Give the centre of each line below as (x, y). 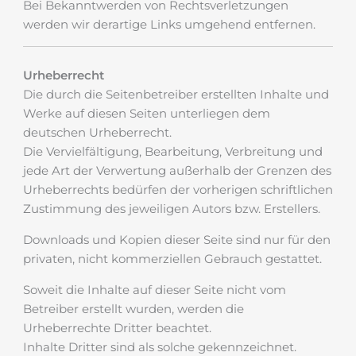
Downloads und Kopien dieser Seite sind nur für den (177, 240)
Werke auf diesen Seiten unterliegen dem (147, 113)
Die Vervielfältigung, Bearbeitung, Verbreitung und (173, 151)
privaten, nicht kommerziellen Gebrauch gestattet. (172, 259)
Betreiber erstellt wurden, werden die (133, 309)
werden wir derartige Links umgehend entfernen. (169, 24)
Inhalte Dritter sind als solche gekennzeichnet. (160, 347)
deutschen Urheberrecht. (97, 132)
